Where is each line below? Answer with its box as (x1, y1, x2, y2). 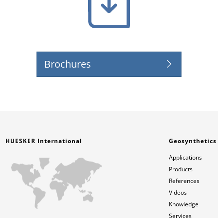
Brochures (44, 57, 91, 71)
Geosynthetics (169, 136, 217, 145)
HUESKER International (5, 136, 83, 145)
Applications (169, 153, 202, 162)
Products (169, 164, 193, 173)
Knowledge (169, 200, 199, 208)
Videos (169, 188, 187, 197)
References (169, 176, 200, 185)
